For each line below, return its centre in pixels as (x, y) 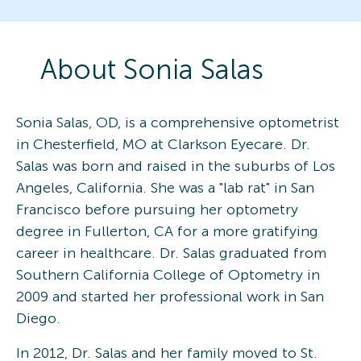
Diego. (38, 318)
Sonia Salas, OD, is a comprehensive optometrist (178, 122)
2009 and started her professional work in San (170, 296)
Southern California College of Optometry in (168, 274)
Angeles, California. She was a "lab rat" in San (165, 187)
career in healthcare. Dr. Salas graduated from (171, 253)
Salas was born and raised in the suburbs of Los (176, 166)
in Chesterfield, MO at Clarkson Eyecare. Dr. (163, 144)
